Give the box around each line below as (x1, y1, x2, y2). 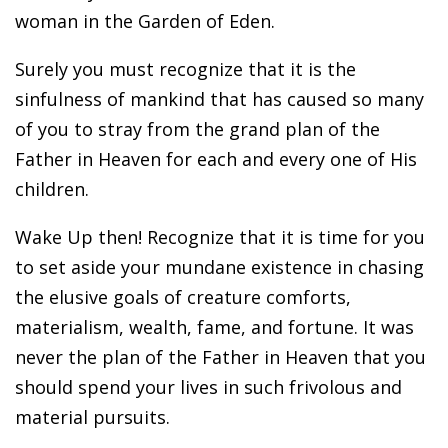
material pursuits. (15, 404, 170, 429)
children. (15, 176, 89, 201)
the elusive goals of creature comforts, (15, 284, 351, 309)
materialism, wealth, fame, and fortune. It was (15, 314, 414, 339)
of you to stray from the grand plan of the (15, 116, 380, 141)
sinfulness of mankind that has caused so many (15, 86, 424, 111)
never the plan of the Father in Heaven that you (15, 344, 426, 369)
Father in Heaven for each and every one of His (15, 146, 417, 171)
